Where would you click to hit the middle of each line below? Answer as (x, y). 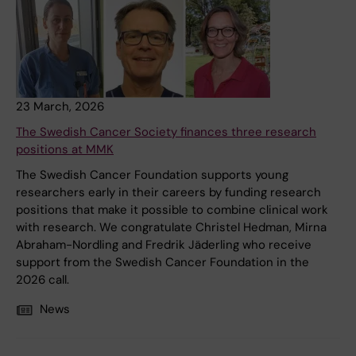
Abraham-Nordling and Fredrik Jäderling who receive (164, 245)
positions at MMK (65, 150)
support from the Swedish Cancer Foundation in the (163, 263)
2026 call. (43, 280)
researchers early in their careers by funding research (168, 193)
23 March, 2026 (60, 107)
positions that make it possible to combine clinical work (172, 210)
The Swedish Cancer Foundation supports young (152, 175)
